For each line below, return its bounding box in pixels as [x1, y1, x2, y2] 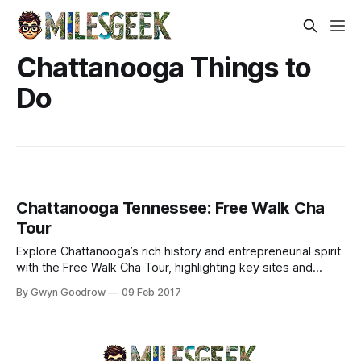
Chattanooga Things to [16, 50, 312, 84]
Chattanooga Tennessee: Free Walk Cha [16, 198, 325, 218]
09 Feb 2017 [122, 286, 181, 299]
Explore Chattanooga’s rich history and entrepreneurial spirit [16, 244, 341, 259]
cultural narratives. [16, 276, 115, 292]
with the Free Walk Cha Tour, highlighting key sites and [16, 260, 313, 276]
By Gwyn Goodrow [16, 286, 106, 299]
